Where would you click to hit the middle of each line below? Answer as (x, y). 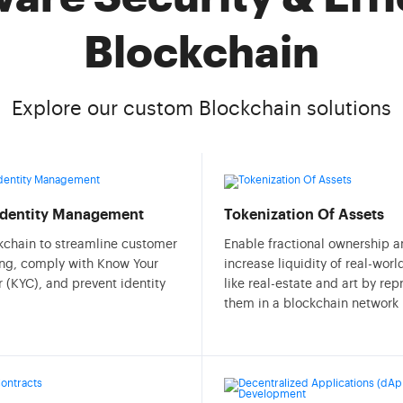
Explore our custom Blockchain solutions (201, 109)
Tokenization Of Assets (304, 215)
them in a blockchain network (311, 304)
